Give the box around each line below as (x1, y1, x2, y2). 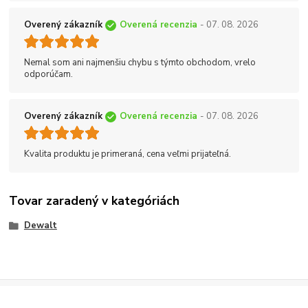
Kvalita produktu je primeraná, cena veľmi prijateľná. (24, 148, 231, 161)
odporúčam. (24, 68, 73, 81)
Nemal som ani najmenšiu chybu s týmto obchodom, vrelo (24, 56, 256, 69)
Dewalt (23, 219, 57, 232)
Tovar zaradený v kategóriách (9, 192, 180, 210)
